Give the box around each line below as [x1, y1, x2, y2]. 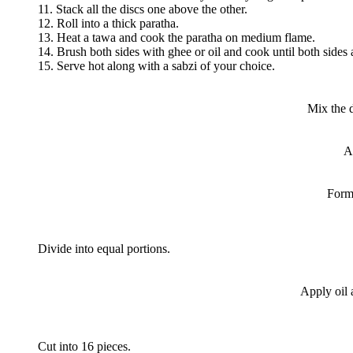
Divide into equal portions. [38, 241, 170, 255]
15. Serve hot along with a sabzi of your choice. [38, 58, 275, 72]
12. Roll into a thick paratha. [38, 16, 179, 30]
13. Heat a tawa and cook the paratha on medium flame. [38, 30, 315, 44]
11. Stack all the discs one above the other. [38, 2, 247, 16]
